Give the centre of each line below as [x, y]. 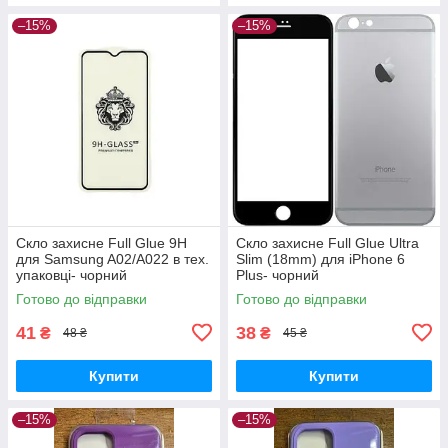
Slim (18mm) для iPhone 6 [320, 258]
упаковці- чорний [71, 274]
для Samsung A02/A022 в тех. [112, 258]
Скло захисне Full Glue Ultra [327, 242]
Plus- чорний [277, 274]
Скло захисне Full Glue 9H [101, 242]
